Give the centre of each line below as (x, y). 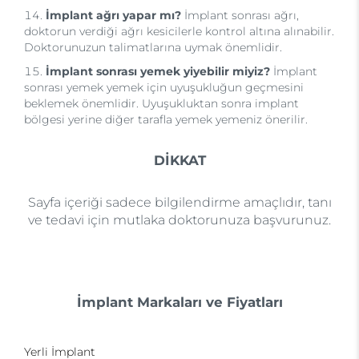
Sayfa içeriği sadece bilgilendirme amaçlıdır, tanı (179, 202)
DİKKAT (179, 160)
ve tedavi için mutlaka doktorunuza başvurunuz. (179, 220)
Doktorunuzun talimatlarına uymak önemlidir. (153, 47)
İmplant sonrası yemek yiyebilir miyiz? (158, 71)
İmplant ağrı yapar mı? (113, 15)
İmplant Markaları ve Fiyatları (179, 302)
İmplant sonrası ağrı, (240, 15)
